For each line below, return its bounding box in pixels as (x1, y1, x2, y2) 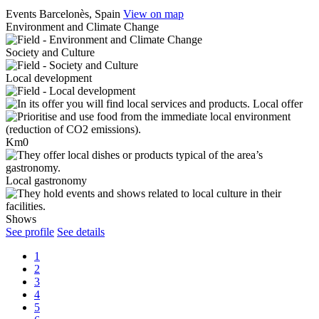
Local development (6, 72, 92, 85)
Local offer (253, 98, 303, 110)
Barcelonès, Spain (39, 8, 120, 21)
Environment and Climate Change (6, 21, 159, 33)
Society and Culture (6, 46, 95, 59)
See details (57, 226, 105, 239)
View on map (123, 8, 184, 21)
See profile (6, 226, 54, 239)
